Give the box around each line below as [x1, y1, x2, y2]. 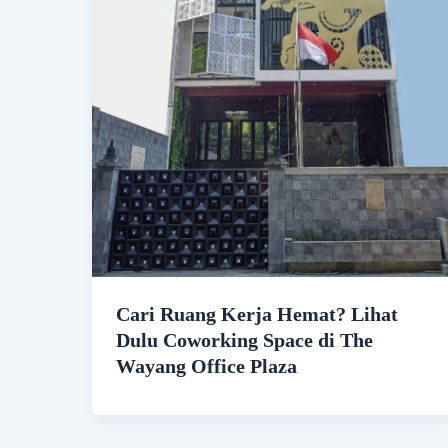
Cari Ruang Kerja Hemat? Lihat [116, 303, 398, 326]
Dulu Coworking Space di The [116, 329, 373, 352]
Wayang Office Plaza [116, 355, 297, 378]
